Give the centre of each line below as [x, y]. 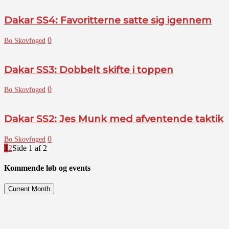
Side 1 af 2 [30, 148]
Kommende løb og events [47, 168]
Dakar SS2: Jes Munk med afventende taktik [114, 119]
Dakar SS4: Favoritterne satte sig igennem [108, 20]
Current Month [29, 189]
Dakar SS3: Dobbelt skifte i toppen [89, 70]
